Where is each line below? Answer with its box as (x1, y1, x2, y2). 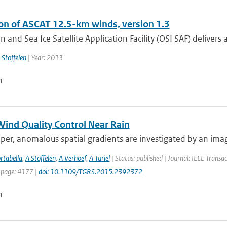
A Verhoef (58, 153, 86, 163)
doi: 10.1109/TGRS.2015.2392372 (38, 167, 142, 176)
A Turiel (89, 153, 110, 163)
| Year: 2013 (26, 53, 63, 62)
